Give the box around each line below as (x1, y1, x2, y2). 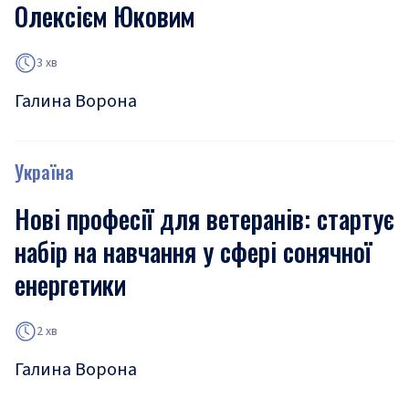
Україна (15, 158, 74, 185)
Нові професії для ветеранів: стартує (15, 200, 394, 237)
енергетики (15, 266, 126, 303)
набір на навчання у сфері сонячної (15, 233, 372, 270)
